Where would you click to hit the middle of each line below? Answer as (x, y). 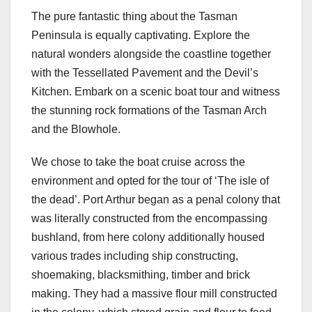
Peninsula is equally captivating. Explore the (141, 35)
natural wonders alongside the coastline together (151, 54)
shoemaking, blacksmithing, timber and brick (141, 274)
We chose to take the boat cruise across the (138, 162)
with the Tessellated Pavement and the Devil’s (145, 72)
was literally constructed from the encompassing (149, 218)
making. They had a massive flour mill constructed (154, 293)
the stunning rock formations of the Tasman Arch (149, 110)
